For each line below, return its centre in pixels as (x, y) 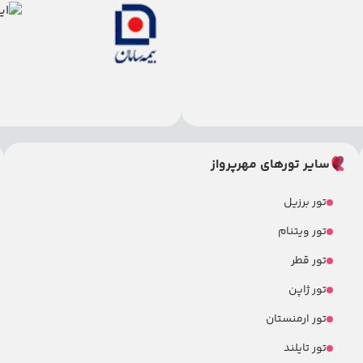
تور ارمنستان (296, 319)
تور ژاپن (307, 290)
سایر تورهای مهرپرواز (270, 165)
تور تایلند (305, 348)
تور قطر (308, 261)
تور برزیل (305, 203)
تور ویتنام (302, 232)
